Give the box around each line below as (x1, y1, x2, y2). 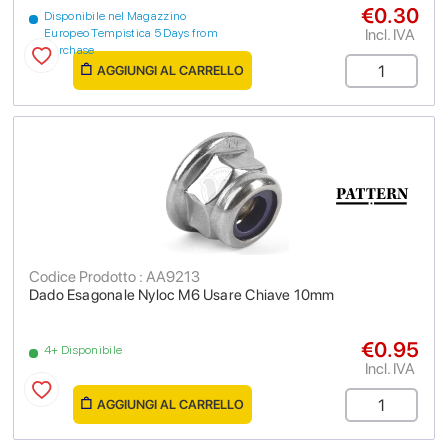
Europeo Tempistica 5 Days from (44, 26, 219, 40)
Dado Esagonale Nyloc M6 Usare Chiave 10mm (29, 286, 335, 304)
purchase (44, 43, 95, 57)
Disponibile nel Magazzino (44, 9, 187, 23)
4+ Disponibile (44, 343, 123, 357)
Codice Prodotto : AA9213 (29, 267, 200, 286)
